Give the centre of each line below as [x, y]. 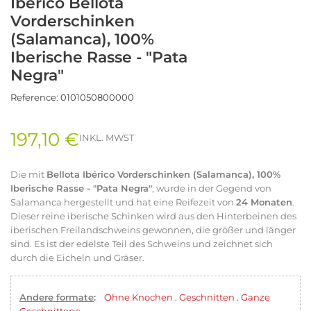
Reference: [34, 97]
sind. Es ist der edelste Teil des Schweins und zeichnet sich [142, 243]
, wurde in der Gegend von [212, 188]
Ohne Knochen [138, 297]
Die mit [28, 174]
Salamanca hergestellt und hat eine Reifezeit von [123, 202]
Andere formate [57, 297]
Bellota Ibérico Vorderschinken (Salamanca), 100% [163, 174]
